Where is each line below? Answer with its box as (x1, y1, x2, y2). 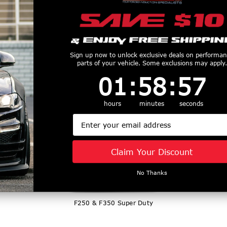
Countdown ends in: (151, 72, 223, 81)
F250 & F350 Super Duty (73, 199, 154, 207)
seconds (179, 100, 204, 108)
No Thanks (136, 169, 167, 176)
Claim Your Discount (111, 146, 193, 157)
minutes (139, 100, 165, 108)
